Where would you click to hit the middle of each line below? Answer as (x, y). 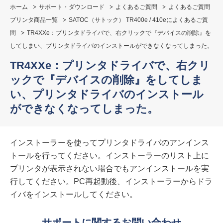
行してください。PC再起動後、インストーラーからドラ (111, 181)
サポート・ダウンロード (72, 7)
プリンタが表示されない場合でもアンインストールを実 (110, 168)
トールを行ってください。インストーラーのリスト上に (110, 156)
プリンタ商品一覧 (34, 20)
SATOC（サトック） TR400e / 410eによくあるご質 (138, 20)
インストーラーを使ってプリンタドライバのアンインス (110, 143)
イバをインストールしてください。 (74, 194)
